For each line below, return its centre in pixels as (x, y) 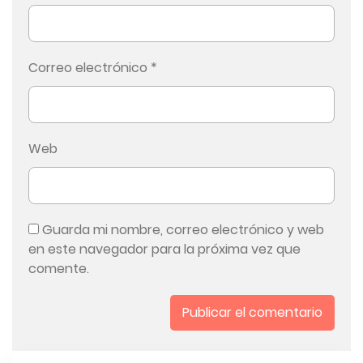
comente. (59, 269)
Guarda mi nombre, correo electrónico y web (183, 230)
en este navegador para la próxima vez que (164, 250)
